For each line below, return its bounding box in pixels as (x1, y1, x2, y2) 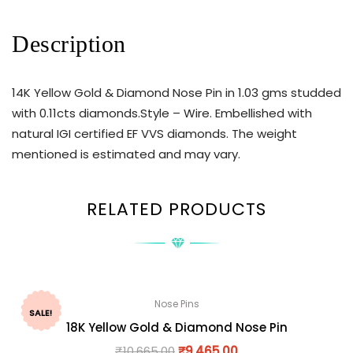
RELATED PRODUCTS (87, 196, 266, 221)
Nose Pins (154, 296, 199, 310)
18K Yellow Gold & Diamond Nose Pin (65, 318, 288, 336)
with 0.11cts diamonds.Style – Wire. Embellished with (12, 105, 312, 122)
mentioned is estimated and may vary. (12, 146, 240, 163)
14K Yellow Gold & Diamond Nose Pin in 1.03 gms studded (12, 84, 341, 102)
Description (12, 31, 126, 58)
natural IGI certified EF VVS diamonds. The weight (12, 125, 297, 143)
